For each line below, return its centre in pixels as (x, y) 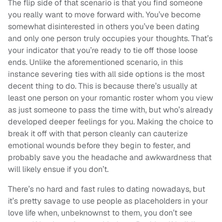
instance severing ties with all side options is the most (106, 74)
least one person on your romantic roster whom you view (111, 98)
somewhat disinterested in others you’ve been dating (104, 27)
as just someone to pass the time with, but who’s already (111, 110)
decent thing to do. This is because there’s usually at (103, 86)
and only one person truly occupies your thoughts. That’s (110, 39)
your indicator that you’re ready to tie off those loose (103, 51)
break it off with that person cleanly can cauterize (98, 134)
